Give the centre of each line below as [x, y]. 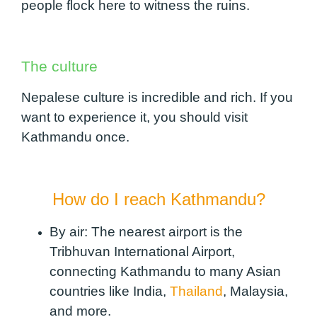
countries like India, [110, 292]
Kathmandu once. [77, 137]
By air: [69, 232]
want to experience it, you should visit [134, 117]
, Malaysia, [255, 292]
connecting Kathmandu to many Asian [165, 272]
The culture [64, 66]
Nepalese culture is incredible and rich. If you [157, 97]
